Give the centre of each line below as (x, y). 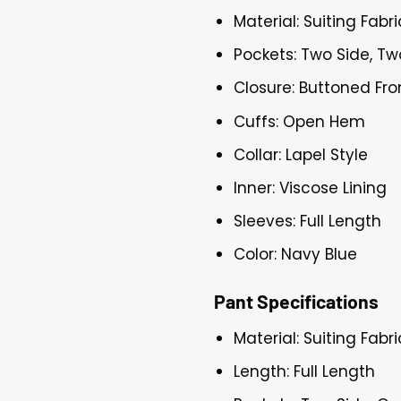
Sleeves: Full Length (308, 222)
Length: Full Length (305, 372)
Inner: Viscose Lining (311, 188)
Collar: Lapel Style (301, 154)
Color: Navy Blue (296, 255)
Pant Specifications (296, 302)
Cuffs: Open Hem (300, 121)
